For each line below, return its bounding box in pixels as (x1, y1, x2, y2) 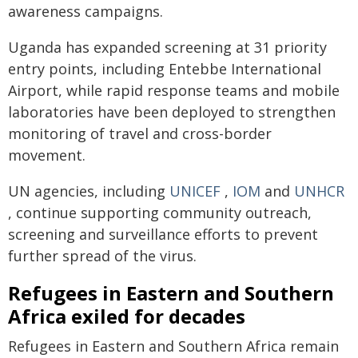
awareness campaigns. (8, 2, 163, 21)
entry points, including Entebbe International (8, 59, 321, 78)
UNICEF (169, 181, 221, 201)
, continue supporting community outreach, (8, 203, 312, 222)
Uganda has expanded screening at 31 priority (8, 38, 327, 57)
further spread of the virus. (8, 246, 197, 265)
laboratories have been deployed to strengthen (8, 102, 336, 121)
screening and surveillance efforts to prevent (8, 225, 318, 244)
